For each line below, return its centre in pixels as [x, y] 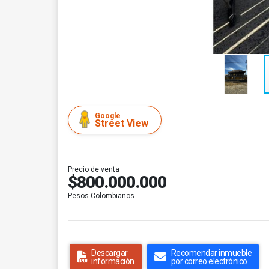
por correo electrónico [209, 261]
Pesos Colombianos [101, 196]
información [113, 261]
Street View [122, 123]
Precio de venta [94, 169]
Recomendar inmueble [211, 253]
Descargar [110, 253]
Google [108, 116]
